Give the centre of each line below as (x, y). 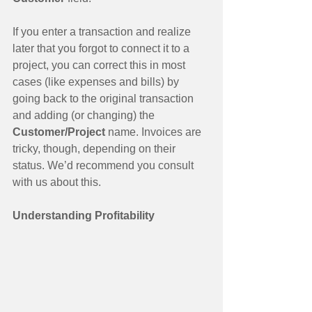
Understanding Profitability (84, 215)
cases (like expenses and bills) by (97, 81)
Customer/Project (59, 132)
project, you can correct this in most (100, 65)
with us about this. (57, 182)
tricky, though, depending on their (95, 148)
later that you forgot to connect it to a (102, 48)
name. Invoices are (155, 132)
